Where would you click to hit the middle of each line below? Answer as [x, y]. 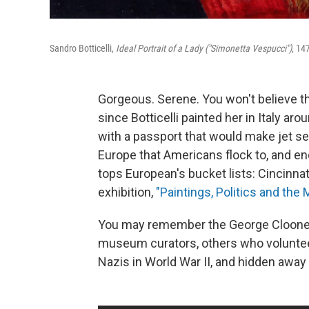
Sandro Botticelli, [83, 48]
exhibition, [127, 192]
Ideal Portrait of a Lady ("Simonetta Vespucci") [204, 48]
